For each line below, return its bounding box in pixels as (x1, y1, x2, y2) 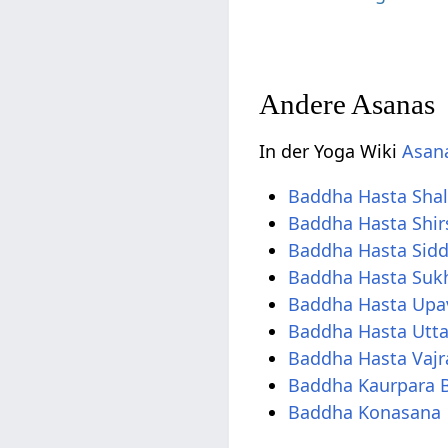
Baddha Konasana (288, 400, 442, 425)
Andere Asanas (259, 88, 436, 121)
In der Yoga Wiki (259, 139, 403, 164)
